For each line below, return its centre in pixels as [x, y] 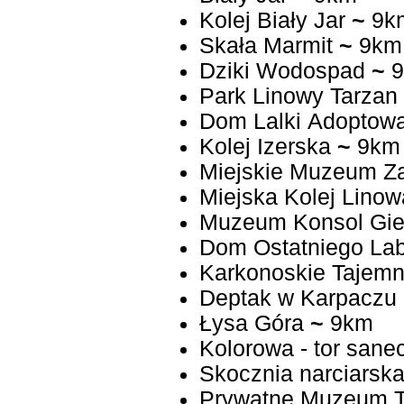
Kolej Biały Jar [272, 21]
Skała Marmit [266, 46]
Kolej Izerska [265, 147]
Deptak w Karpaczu [298, 298]
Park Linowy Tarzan [298, 96]
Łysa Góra [251, 324]
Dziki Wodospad [282, 71]
